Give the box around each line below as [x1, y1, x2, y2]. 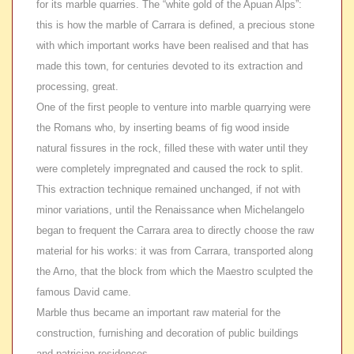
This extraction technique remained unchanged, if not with [36, 183, 300, 195]
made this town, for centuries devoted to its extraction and [36, 60, 303, 72]
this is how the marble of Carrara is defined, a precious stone [36, 19, 314, 31]
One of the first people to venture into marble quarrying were [36, 101, 311, 113]
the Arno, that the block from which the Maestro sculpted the [36, 265, 313, 277]
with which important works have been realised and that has [36, 40, 309, 51]
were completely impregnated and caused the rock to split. [36, 163, 303, 175]
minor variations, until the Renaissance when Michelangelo [36, 204, 304, 216]
